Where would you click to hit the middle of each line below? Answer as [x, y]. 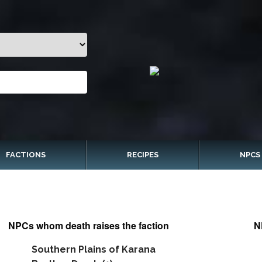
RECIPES [143, 155]
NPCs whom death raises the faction [89, 225]
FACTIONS [26, 155]
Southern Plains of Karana [94, 249]
